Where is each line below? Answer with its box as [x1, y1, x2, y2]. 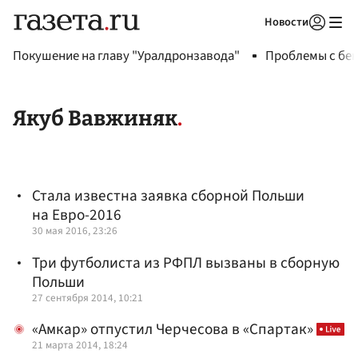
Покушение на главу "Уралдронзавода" [13, 46, 240, 66]
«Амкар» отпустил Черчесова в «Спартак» [32, 317, 316, 340]
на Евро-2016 [32, 204, 121, 227]
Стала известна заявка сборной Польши [32, 185, 304, 208]
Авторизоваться [214, 35, 289, 50]
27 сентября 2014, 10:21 [32, 289, 143, 305]
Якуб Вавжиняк [13, 105, 177, 132]
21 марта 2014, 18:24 [32, 336, 128, 352]
